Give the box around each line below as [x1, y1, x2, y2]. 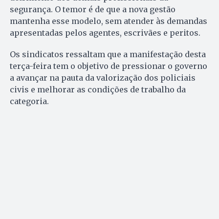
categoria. [10, 96, 49, 106]
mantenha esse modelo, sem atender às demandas [10, 16, 207, 26]
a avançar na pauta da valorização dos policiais [10, 72, 196, 83]
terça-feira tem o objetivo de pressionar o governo [10, 61, 207, 71]
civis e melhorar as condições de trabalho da [10, 84, 186, 94]
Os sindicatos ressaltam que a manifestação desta [10, 49, 206, 59]
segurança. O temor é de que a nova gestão [10, 4, 175, 14]
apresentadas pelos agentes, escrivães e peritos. [10, 27, 200, 38]
